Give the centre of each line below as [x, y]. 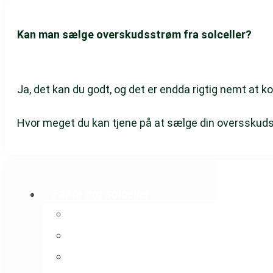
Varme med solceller [133, 256]
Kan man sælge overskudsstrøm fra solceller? [134, 35]
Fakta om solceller [101, 193]
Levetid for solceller [131, 234]
